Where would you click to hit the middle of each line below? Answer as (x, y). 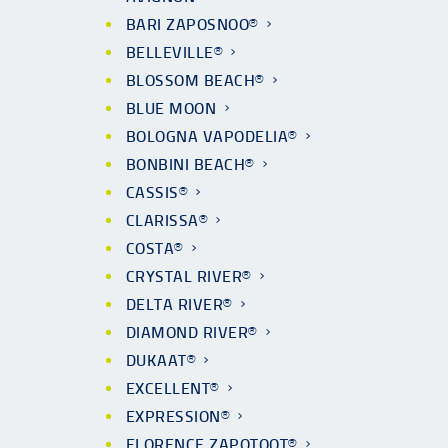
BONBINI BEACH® (190, 164)
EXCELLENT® (172, 388)
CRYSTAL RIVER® (188, 276)
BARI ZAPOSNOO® (192, 24)
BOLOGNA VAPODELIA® (211, 136)
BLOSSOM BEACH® (195, 80)
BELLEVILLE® (174, 52)
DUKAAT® (161, 360)
